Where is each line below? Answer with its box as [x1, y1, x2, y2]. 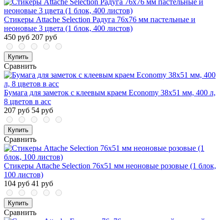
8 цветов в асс [4, 97, 51, 106]
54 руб [31, 106, 53, 115]
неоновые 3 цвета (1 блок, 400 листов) [4, 24, 133, 33]
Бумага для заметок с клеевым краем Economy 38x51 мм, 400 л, [4, 88, 216, 97]
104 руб [4, 179, 29, 188]
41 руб [31, 179, 53, 188]
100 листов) [4, 170, 43, 179]
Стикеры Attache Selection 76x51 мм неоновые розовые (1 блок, [4, 162, 216, 170]
